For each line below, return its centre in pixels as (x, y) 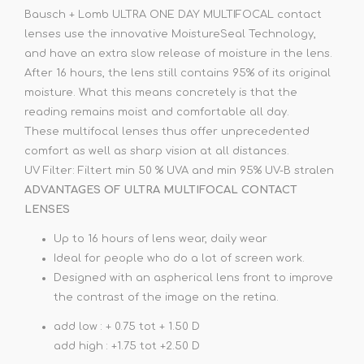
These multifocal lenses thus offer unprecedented (167, 131)
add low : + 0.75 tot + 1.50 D (127, 326)
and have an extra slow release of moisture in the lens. (178, 53)
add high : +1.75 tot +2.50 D (127, 346)
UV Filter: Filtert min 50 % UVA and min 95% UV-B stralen (181, 170)
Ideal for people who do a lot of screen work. (179, 258)
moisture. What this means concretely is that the (161, 92)
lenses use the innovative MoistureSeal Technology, (170, 34)
